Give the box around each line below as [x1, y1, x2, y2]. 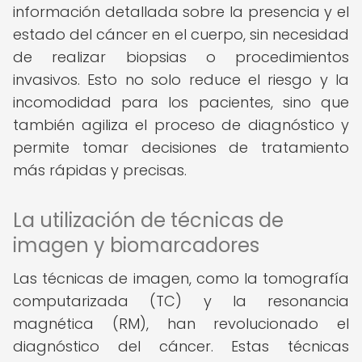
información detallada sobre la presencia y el [13, 2, 349, 22]
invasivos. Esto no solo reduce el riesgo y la [13, 69, 349, 90]
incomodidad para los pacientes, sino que [13, 92, 349, 112]
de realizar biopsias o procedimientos [13, 47, 349, 67]
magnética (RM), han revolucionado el [13, 314, 349, 334]
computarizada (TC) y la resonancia [13, 291, 349, 311]
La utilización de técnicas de [13, 207, 284, 234]
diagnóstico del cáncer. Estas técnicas [13, 336, 349, 356]
